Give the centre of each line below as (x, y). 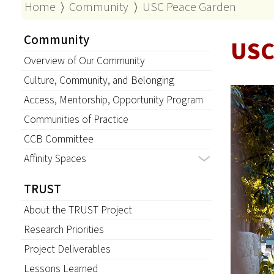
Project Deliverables (67, 250)
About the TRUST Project (78, 210)
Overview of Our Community (84, 61)
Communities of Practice (76, 119)
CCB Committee (58, 139)
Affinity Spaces (55, 158)
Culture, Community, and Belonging (99, 80)
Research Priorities (64, 230)
